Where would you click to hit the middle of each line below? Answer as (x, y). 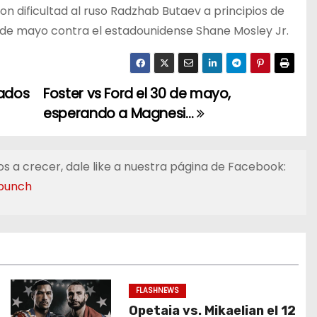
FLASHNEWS (158, 290)
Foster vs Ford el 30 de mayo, (137, 94)
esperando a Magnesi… (120, 114)
